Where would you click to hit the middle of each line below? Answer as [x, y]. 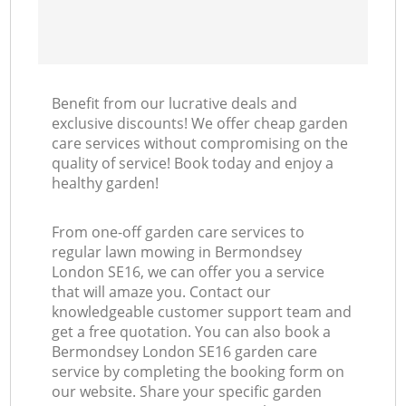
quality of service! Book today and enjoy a [193, 164]
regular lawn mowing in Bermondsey [177, 252]
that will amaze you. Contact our [162, 292]
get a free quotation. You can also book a [192, 332]
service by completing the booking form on [198, 372]
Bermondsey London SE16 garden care [185, 352]
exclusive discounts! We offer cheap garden [200, 124]
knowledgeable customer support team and [202, 312]
